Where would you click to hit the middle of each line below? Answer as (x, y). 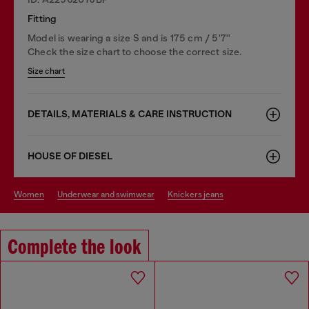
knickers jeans (198, 194)
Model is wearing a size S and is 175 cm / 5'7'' (129, 38)
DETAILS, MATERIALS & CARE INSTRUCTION (130, 114)
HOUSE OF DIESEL (70, 156)
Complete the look (74, 248)
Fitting (42, 18)
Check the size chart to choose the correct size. (135, 51)
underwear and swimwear (109, 194)
